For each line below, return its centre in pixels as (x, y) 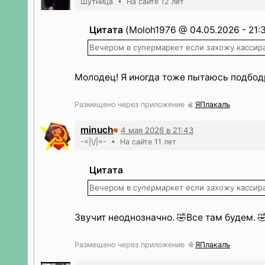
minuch (97, 130)
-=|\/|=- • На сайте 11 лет (128, 142)
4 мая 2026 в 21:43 (157, 130)
